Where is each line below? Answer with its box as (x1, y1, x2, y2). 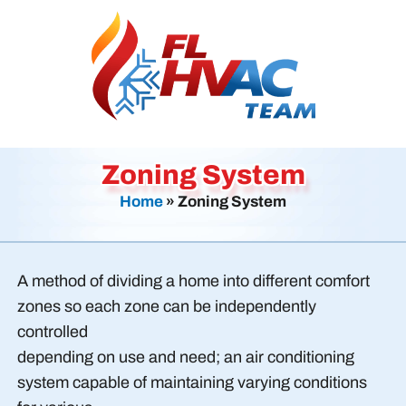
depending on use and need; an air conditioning (16, 347, 354, 366)
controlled (16, 322, 88, 341)
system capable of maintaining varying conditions (16, 372, 367, 391)
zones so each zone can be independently (16, 296, 316, 315)
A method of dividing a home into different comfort (16, 271, 370, 290)
